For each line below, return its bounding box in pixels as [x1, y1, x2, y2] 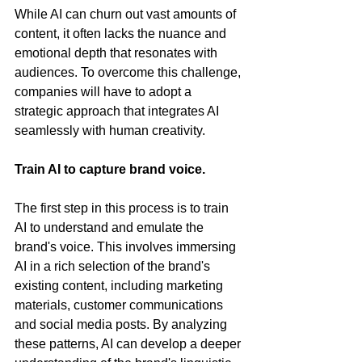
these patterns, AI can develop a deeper [15, 337, 244, 351]
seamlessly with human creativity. [15, 124, 205, 138]
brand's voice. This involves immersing [15, 240, 239, 255]
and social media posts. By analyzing [15, 318, 230, 332]
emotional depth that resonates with [15, 46, 221, 61]
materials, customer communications [15, 298, 226, 313]
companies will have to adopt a [15, 85, 195, 99]
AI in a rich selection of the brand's [15, 259, 213, 274]
